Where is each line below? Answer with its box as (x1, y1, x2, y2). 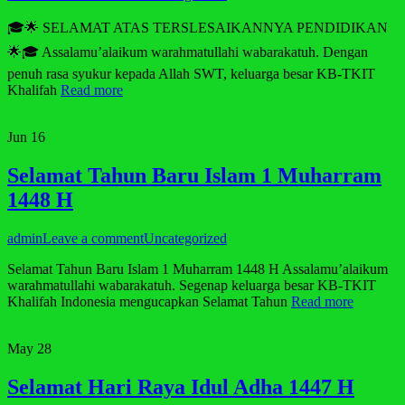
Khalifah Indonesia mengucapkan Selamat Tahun (7, 294, 291, 310)
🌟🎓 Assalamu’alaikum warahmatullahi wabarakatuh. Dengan (7, 44, 368, 61)
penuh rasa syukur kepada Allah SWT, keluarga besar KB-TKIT (7, 66, 375, 82)
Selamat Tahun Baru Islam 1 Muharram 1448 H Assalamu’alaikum (7, 261, 388, 278)
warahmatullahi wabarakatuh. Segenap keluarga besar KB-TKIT (7, 278, 376, 294)
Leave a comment (42, 231, 144, 247)
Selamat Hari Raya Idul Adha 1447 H (7, 374, 354, 399)
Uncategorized (144, 231, 227, 247)
